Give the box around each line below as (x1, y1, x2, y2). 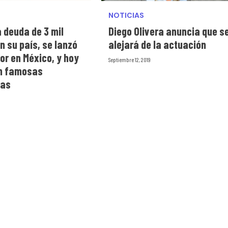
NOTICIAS (108, 10, 144, 20)
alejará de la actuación (108, 37, 206, 51)
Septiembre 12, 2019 (108, 55, 151, 63)
